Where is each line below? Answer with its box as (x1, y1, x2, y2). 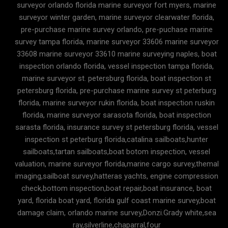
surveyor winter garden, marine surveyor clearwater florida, (19, 13, 214, 22)
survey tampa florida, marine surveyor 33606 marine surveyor (14, 37, 219, 47)
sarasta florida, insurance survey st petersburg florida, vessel (15, 123, 218, 132)
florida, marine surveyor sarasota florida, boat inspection (22, 110, 211, 120)
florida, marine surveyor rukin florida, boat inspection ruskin (18, 98, 215, 108)
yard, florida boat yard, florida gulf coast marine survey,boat (17, 196, 216, 206)
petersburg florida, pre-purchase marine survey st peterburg (17, 86, 216, 96)
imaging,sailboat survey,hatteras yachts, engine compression (15, 172, 218, 181)
